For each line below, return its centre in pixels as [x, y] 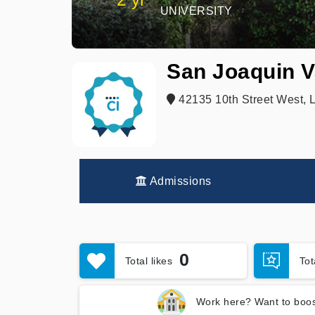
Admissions [179, 181]
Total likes [148, 261]
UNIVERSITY [196, 11]
